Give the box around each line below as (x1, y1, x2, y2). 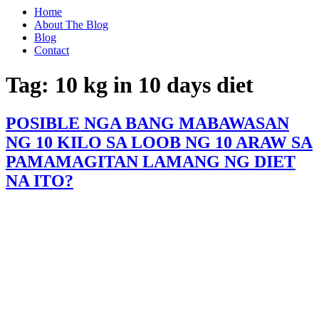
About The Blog (34, 19, 108, 31)
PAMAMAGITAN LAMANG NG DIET (6, 152, 296, 171)
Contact (34, 44, 69, 56)
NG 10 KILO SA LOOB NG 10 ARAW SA (6, 132, 313, 152)
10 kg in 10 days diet (55, 72, 253, 98)
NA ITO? (6, 171, 73, 190)
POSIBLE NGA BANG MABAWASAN (6, 113, 289, 132)
